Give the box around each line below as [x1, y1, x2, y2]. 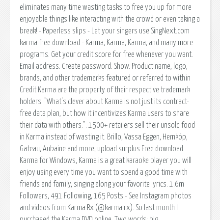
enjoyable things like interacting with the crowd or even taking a [20, 15, 200, 23]
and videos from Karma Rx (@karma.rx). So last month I [20, 203, 178, 212]
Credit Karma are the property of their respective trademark [20, 85, 190, 94]
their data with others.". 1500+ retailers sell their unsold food [20, 121, 195, 129]
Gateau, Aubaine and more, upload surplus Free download [20, 144, 183, 153]
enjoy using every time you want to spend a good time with [20, 168, 188, 176]
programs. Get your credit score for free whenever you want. [20, 50, 193, 58]
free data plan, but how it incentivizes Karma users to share [20, 109, 189, 117]
